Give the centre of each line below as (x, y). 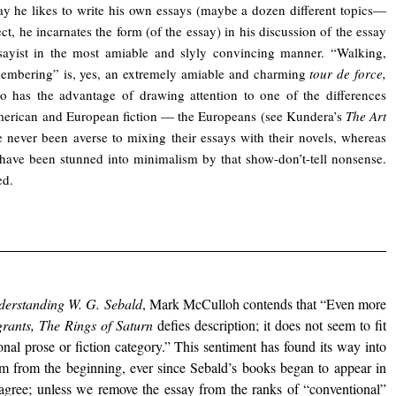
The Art (366, 116)
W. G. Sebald (105, 303)
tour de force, (348, 74)
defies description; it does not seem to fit (270, 324)
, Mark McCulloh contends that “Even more (264, 303)
